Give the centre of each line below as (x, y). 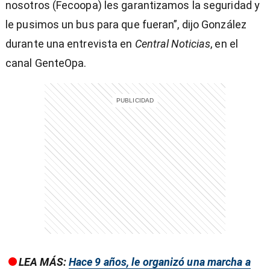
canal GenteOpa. (46, 63)
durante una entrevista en (70, 44)
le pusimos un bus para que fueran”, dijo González (126, 25)
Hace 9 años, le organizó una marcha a (159, 262)
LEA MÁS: (44, 262)
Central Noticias (173, 44)
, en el (224, 44)
